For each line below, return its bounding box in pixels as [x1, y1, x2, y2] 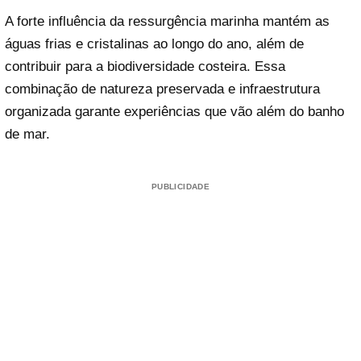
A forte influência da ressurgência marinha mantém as [5, 14, 330, 30]
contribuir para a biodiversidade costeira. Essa [5, 59, 285, 75]
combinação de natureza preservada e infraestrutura [5, 81, 320, 98]
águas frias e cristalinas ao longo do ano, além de [5, 36, 304, 52]
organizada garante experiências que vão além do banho [5, 104, 344, 120]
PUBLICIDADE [151, 182, 210, 192]
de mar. [5, 127, 50, 143]
